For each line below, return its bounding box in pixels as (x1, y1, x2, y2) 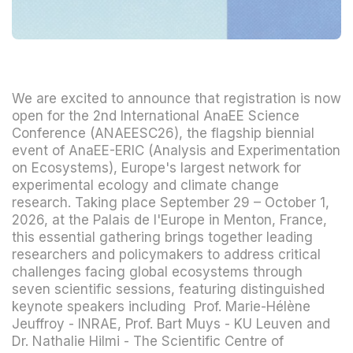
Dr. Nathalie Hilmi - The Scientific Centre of (12, 333, 284, 349)
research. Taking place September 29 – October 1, (12, 195, 329, 210)
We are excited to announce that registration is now (12, 91, 341, 106)
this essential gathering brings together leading (12, 229, 313, 245)
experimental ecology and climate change (12, 177, 279, 193)
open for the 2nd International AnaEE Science (12, 108, 299, 124)
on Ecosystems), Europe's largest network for (12, 160, 301, 176)
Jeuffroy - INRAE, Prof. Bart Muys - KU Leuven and (12, 316, 330, 332)
